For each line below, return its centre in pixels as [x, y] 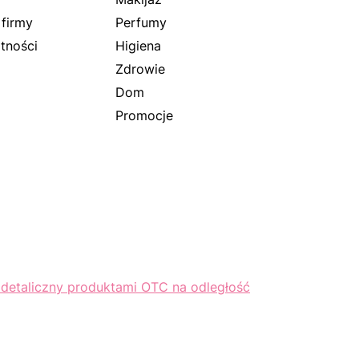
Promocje [144, 115]
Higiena [138, 45]
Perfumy [141, 22]
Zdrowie [140, 69]
